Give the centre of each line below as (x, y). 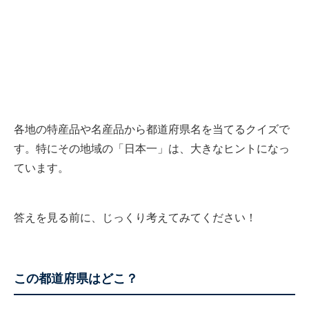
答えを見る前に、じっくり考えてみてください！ (135, 218)
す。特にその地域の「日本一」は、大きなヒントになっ (152, 149)
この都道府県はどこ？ (76, 279)
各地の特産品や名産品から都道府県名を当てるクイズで (152, 130)
